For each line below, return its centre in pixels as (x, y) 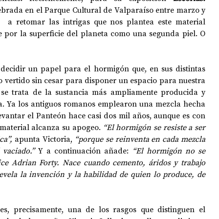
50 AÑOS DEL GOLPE (118, 34)
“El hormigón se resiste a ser (154, 127)
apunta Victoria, (44, 139)
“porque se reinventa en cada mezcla (140, 139)
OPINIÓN (59, 34)
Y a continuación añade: (83, 151)
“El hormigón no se (169, 151)
